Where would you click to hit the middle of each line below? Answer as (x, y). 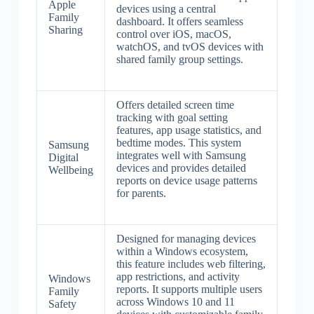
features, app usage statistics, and (189, 130)
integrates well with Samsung (181, 155)
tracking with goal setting (172, 117)
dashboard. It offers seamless (179, 21)
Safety (62, 303)
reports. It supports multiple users (189, 289)
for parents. (141, 193)
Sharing (65, 29)
